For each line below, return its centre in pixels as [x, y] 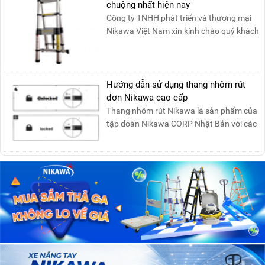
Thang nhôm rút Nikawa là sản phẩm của [182, 110]
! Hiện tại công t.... [140, 44]
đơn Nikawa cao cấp [147, 97]
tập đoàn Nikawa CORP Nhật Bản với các [182, 123]
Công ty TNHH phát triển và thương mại [179, 18]
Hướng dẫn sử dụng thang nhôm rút [176, 84]
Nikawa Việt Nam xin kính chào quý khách [183, 31]
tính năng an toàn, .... [146, 136]
